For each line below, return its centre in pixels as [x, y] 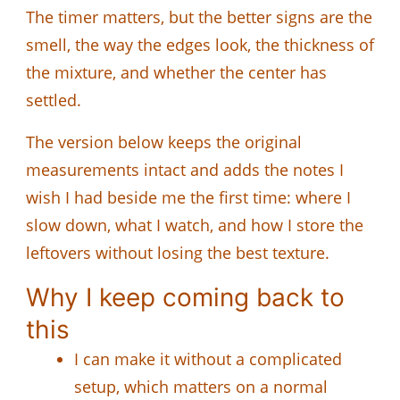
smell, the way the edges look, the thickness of [200, 44]
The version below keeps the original [164, 142]
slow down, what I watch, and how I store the [195, 225]
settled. [54, 100]
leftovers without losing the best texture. [178, 252]
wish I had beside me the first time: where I [188, 197]
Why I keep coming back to [185, 297]
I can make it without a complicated [208, 358]
